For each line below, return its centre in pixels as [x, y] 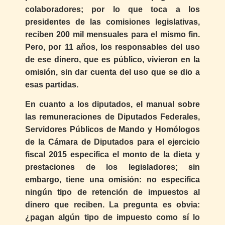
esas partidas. [52, 84]
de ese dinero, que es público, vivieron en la [113, 59]
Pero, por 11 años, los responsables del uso [113, 47]
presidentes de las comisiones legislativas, [113, 22]
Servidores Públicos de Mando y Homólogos [113, 130]
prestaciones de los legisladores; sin [113, 167]
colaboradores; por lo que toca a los [113, 9]
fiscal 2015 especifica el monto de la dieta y [113, 155]
